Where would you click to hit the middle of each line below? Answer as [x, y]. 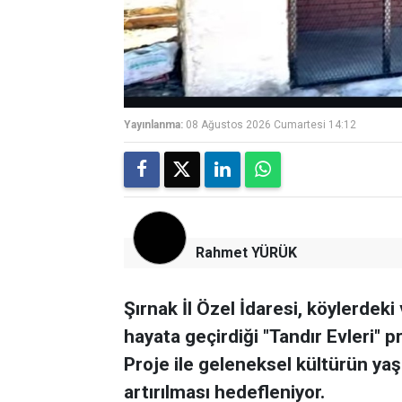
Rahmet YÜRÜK [246, 253]
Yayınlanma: [153, 125]
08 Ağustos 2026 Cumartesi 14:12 [271, 125]
